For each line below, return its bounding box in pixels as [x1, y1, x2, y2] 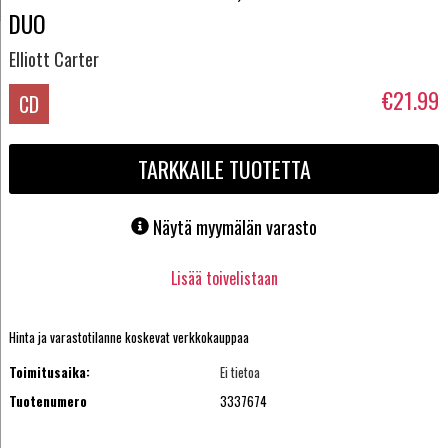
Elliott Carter [8, 45, 99, 72]
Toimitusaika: [8, 362, 90, 383]
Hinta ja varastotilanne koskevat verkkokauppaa [8, 327, 249, 348]
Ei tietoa [220, 362, 261, 383]
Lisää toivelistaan [170, 265, 278, 290]
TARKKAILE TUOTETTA [137, 153, 311, 186]
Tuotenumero [8, 390, 87, 411]
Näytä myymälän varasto [153, 214, 317, 241]
